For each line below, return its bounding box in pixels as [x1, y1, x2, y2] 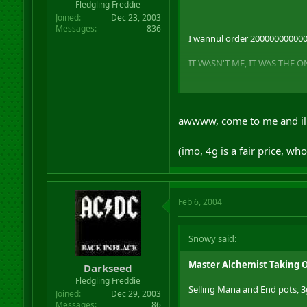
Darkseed [84, 260, 133, 275]
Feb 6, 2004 [177, 196, 222, 208]
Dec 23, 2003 [110, 12, 161, 23]
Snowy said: [188, 232, 236, 245]
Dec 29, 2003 [110, 287, 161, 299]
